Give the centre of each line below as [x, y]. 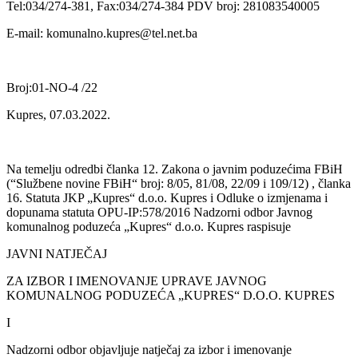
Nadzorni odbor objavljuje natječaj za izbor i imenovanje [149, 349]
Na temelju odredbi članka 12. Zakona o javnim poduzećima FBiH [175, 169]
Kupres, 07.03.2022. [58, 114]
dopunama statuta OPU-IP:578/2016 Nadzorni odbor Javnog [159, 212]
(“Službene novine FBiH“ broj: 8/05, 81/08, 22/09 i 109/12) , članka [179, 183]
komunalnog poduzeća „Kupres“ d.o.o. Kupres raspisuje [149, 226]
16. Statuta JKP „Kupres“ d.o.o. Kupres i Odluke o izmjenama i [167, 197]
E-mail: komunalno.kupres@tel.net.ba [102, 33]
